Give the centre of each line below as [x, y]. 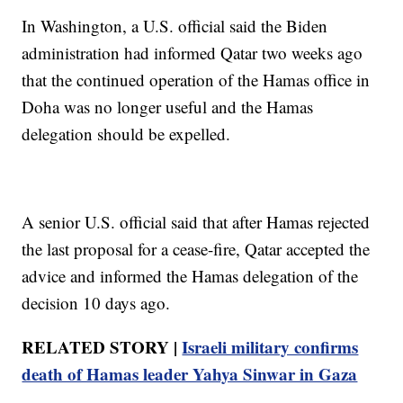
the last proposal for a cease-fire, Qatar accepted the [196, 249]
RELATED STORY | [102, 347]
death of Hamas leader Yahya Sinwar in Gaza [190, 374]
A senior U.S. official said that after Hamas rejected [196, 222]
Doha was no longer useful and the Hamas [168, 107]
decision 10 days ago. [96, 303]
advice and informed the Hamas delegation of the [190, 276]
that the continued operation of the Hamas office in [196, 80]
